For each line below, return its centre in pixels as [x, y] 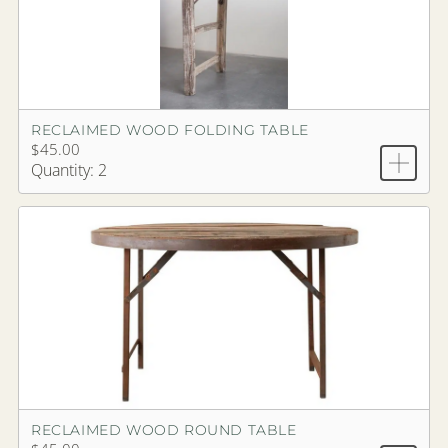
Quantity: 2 [69, 170]
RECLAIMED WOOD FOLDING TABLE [170, 130]
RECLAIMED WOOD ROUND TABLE [164, 430]
